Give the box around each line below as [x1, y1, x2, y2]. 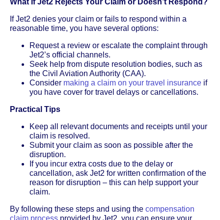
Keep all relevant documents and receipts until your [29, 122, 207, 131]
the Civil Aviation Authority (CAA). [29, 69, 146, 78]
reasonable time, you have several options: [10, 24, 159, 32]
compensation [145, 204, 194, 213]
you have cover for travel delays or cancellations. [29, 87, 198, 96]
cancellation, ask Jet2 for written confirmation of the [29, 168, 206, 177]
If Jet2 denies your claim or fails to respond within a [10, 14, 187, 23]
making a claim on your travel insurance [63, 78, 201, 87]
